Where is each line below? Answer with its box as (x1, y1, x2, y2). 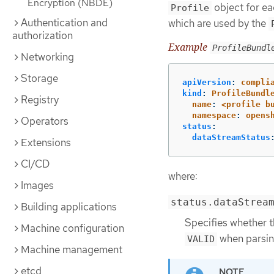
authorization (12, 29, 73, 42)
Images (21, 179, 54, 192)
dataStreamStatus (192, 133, 270, 143)
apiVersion (182, 78, 231, 87)
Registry (21, 93, 59, 106)
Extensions (21, 136, 71, 149)
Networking (21, 50, 74, 64)
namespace (192, 111, 236, 120)
